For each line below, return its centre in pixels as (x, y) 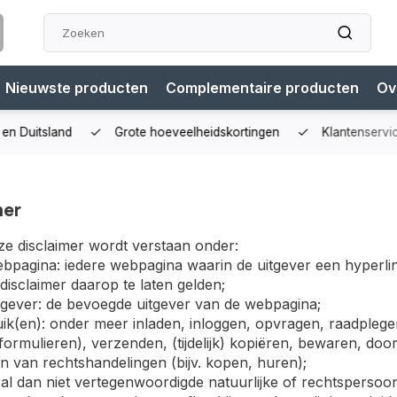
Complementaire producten (262, 88)
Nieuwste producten (77, 88)
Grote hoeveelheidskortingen (183, 132)
